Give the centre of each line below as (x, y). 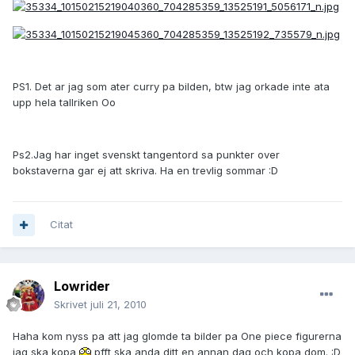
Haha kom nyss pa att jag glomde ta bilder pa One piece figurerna (177, 336)
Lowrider (82, 286)
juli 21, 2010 (118, 305)
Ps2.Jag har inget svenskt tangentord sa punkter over (146, 154)
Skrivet (72, 305)
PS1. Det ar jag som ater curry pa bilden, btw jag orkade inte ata (171, 86)
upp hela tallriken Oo (64, 102)
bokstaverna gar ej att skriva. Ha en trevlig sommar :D (145, 170)
